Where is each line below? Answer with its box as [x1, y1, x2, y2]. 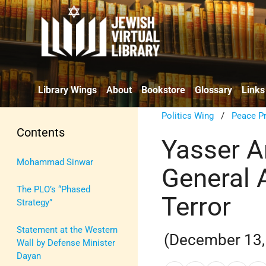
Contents [17, 125, 65, 140]
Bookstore [141, 84, 185, 96]
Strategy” [17, 197, 52, 208]
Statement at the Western [17, 224, 118, 235]
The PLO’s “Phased [17, 183, 90, 195]
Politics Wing [161, 110, 214, 121]
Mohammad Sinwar [17, 156, 93, 167]
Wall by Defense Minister [17, 237, 115, 248]
